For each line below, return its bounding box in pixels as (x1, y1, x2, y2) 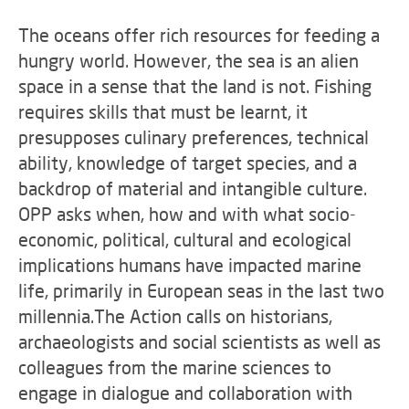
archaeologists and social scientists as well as (18, 330, 381, 352)
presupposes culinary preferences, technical (18, 126, 369, 148)
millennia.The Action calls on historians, (18, 305, 332, 327)
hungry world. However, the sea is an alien (18, 49, 359, 71)
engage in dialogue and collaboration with (18, 382, 352, 404)
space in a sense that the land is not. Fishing (18, 75, 372, 97)
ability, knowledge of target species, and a (18, 152, 357, 173)
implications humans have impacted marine (18, 254, 362, 276)
